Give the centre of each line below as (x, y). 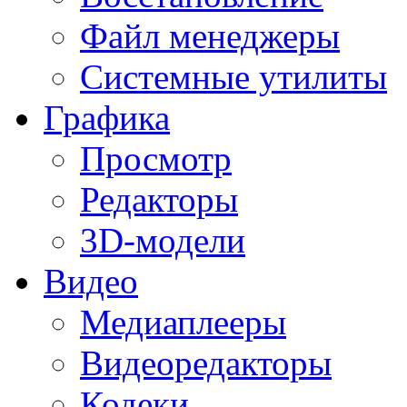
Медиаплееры (183, 323)
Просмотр (156, 159)
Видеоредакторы (206, 363)
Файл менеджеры (210, 36)
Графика (107, 118)
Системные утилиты (233, 77)
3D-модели (163, 241)
